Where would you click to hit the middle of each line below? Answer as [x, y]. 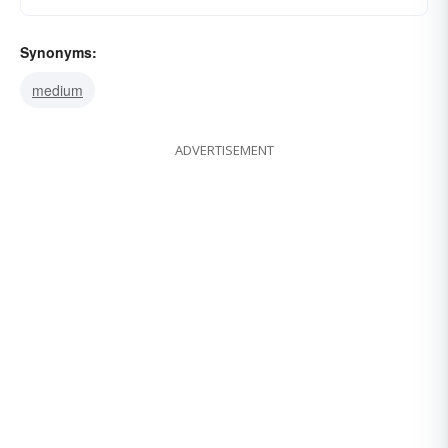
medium [57, 90]
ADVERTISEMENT [224, 150]
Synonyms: [58, 52]
